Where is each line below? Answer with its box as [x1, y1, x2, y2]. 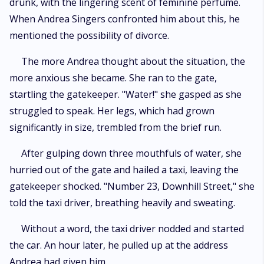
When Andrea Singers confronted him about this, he [9, 12, 240, 25]
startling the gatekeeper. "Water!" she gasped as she [9, 88, 242, 101]
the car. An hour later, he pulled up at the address [9, 239, 228, 252]
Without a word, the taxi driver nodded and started [21, 222, 244, 235]
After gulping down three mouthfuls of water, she [21, 147, 242, 160]
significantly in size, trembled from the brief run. [9, 121, 222, 134]
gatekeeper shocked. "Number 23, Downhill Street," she [9, 180, 255, 193]
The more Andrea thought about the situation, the [21, 55, 245, 68]
